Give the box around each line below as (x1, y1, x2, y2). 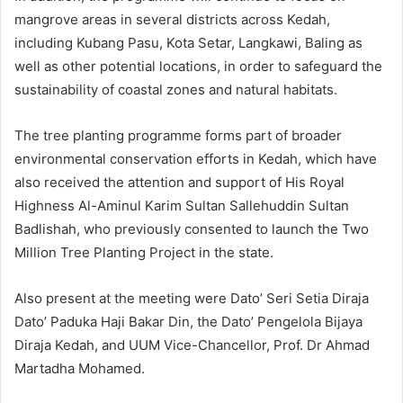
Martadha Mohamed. (14, 360, 145, 378)
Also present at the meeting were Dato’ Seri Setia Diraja (14, 290, 369, 308)
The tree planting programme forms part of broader (14, 127, 342, 145)
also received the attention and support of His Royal (14, 174, 345, 192)
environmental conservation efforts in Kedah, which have (14, 150, 377, 168)
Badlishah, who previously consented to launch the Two (14, 220, 369, 238)
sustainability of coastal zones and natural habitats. (14, 81, 337, 99)
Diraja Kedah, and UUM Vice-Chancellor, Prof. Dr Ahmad (14, 336, 370, 354)
